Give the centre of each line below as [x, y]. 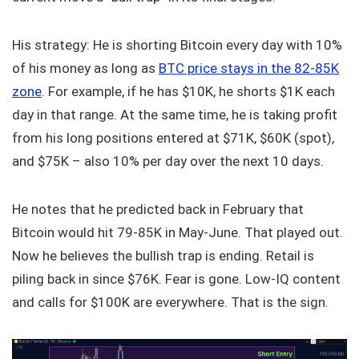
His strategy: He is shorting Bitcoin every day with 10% [177, 44]
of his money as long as [85, 68]
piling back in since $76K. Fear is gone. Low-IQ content [176, 278]
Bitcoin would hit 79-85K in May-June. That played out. [177, 232]
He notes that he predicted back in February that [158, 209]
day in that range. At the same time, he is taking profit [175, 114]
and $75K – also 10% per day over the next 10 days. [168, 161]
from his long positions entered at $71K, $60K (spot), [173, 137]
